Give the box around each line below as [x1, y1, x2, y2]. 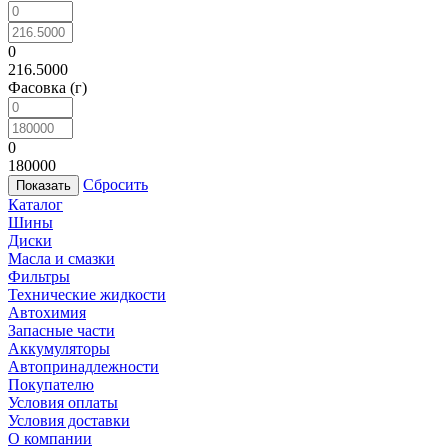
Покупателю [8, 376, 94, 394]
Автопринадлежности [8, 358, 159, 376]
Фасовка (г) [8, 79, 87, 97]
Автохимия [8, 304, 86, 322]
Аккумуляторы [8, 340, 110, 358]
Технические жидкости [8, 286, 166, 304]
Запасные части [8, 322, 115, 340]
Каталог [8, 196, 63, 214]
